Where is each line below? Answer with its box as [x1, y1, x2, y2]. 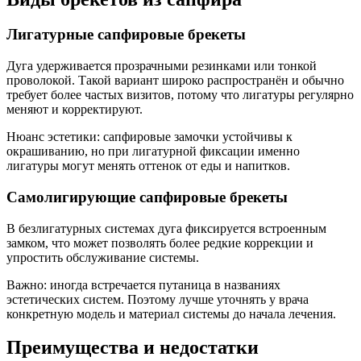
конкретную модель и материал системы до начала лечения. [6, 306, 336, 321]
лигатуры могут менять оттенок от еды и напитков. [6, 159, 290, 173]
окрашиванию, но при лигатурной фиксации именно [6, 144, 300, 159]
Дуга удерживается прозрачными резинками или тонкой [6, 59, 317, 73]
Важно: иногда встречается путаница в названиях [6, 277, 280, 292]
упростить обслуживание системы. [6, 250, 199, 264]
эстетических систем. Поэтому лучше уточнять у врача [6, 292, 309, 306]
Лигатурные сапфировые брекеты [6, 26, 246, 44]
